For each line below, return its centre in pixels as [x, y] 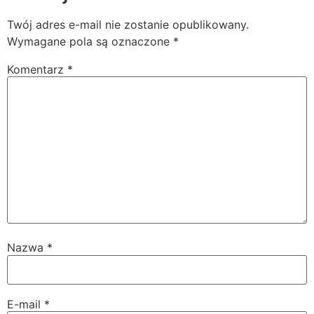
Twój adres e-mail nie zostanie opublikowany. [128, 24]
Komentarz [37, 69]
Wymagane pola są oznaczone [90, 41]
